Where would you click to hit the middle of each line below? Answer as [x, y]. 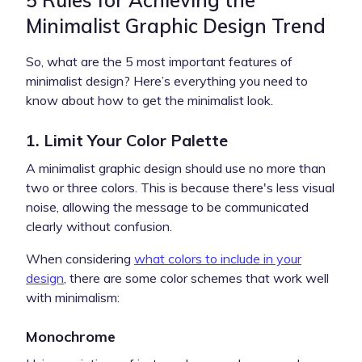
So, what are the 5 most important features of [159, 61]
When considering [80, 258]
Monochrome [71, 336]
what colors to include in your [218, 258]
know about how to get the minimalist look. [149, 100]
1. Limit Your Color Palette [127, 140]
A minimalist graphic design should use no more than [176, 168]
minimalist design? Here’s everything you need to [167, 80]
